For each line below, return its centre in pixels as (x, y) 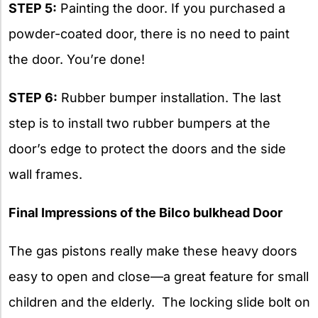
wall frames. (45, 175)
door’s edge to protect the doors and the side (147, 149)
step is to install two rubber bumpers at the (139, 124)
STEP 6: (33, 98)
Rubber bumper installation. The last (169, 98)
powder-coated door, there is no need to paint (149, 34)
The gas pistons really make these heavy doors (153, 251)
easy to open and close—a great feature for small (159, 277)
